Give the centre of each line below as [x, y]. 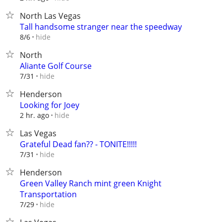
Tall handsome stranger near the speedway [101, 27]
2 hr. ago [34, 115]
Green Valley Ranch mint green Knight [91, 183]
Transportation [48, 194]
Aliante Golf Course [56, 66]
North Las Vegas [50, 16]
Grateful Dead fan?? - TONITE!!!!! [78, 144]
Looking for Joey [50, 105]
